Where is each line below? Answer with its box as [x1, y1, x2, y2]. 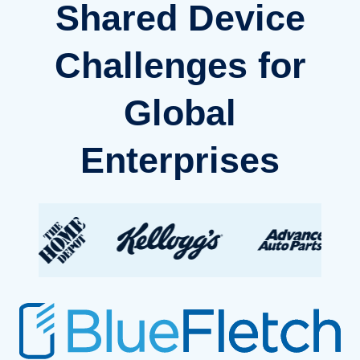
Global [124, 92, 236, 134]
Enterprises [80, 140, 280, 182]
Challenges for [54, 45, 306, 87]
